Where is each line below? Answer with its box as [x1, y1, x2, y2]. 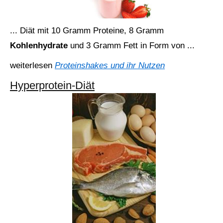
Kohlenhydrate [10, 41, 70, 50]
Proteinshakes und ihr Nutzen [55, 61, 165, 70]
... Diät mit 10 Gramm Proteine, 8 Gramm [10, 26, 164, 35]
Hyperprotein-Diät [10, 79, 95, 92]
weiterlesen [10, 61, 55, 70]
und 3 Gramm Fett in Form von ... [70, 41, 195, 50]
